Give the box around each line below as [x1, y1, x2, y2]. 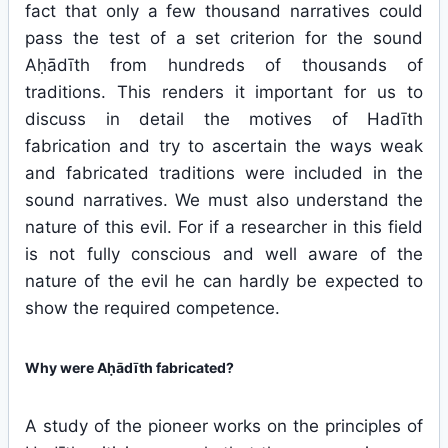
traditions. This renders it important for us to [25, 82, 423, 102]
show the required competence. [25, 298, 280, 318]
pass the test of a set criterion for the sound [25, 28, 423, 48]
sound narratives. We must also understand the [25, 190, 423, 210]
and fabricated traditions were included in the [25, 163, 423, 183]
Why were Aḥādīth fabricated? [25, 359, 234, 376]
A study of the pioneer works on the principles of [25, 416, 423, 436]
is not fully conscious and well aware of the [25, 244, 423, 264]
